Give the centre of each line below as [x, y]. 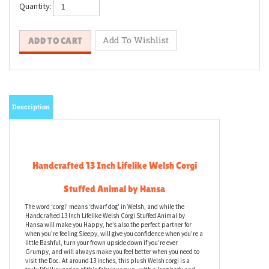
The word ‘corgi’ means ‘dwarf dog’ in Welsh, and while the [105, 249]
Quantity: [36, 8]
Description [31, 149]
